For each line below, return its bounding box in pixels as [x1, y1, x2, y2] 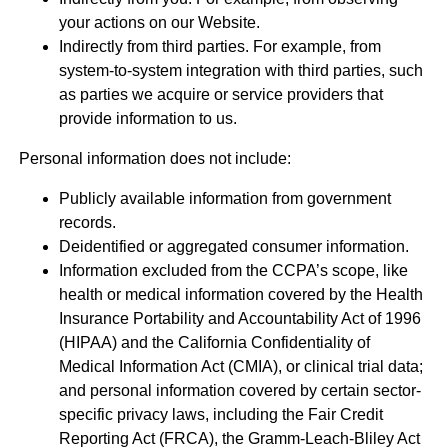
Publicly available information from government [58, 190, 391, 208]
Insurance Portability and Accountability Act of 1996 [58, 310, 421, 328]
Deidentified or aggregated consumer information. [58, 238, 409, 256]
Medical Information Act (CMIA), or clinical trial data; [58, 358, 423, 376]
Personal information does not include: [18, 150, 291, 168]
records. [58, 214, 116, 232]
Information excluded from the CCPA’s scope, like [58, 262, 408, 280]
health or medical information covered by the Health [58, 286, 423, 304]
